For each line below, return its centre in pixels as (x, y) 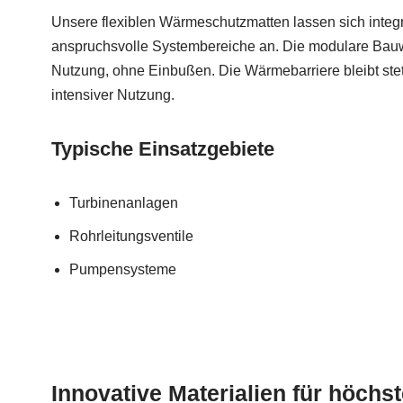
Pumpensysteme (123, 270)
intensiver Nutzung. (113, 95)
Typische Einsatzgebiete (163, 149)
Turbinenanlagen (124, 203)
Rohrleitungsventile (131, 237)
